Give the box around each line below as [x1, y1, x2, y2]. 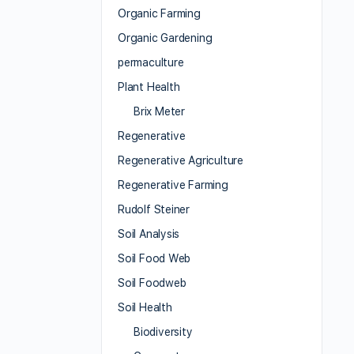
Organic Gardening [118, 32, 213, 45]
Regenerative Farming [118, 179, 228, 192]
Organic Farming [118, 7, 201, 21]
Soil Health [118, 301, 172, 314]
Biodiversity [134, 326, 193, 339]
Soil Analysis [118, 228, 180, 241]
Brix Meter [134, 105, 185, 119]
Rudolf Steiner [118, 203, 190, 217]
